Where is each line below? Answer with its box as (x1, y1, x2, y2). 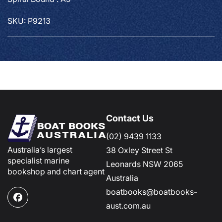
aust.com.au (106, 200, 151, 211)
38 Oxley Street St (106, 145, 172, 155)
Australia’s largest (7, 145, 72, 155)
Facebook (13, 197, 50, 208)
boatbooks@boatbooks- (106, 186, 197, 197)
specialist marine (7, 156, 69, 166)
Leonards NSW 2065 (106, 159, 183, 169)
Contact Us (106, 112, 154, 123)
